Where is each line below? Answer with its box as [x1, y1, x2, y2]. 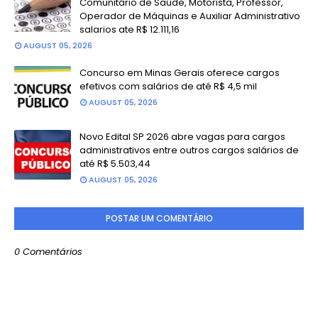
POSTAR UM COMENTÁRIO [105, 212, 213, 224]
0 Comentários [14, 245, 82, 258]
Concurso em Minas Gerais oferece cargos [79, 66, 280, 79]
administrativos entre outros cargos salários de [79, 143, 299, 157]
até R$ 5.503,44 [79, 157, 150, 170]
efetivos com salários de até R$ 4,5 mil [79, 79, 257, 93]
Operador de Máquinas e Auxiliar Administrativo [79, 9, 300, 23]
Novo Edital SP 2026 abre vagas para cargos [79, 130, 285, 143]
